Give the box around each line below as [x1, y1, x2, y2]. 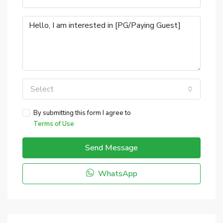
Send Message [85, 142, 138, 153]
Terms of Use [33, 119, 74, 128]
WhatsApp [96, 168, 137, 179]
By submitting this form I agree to [33, 109, 131, 117]
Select [30, 84, 54, 95]
